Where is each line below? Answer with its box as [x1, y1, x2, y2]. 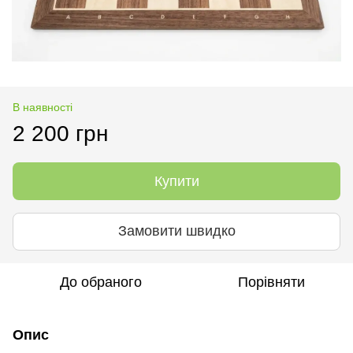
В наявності [13, 100, 72, 113]
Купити [154, 173, 199, 189]
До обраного [60, 273, 142, 290]
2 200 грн [13, 121, 108, 146]
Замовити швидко [117, 223, 236, 240]
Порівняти [237, 273, 305, 290]
